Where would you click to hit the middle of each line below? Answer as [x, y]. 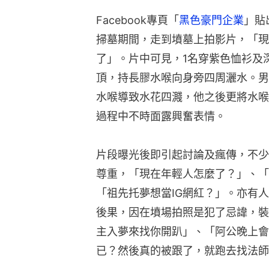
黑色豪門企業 [211, 20]
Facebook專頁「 [138, 20]
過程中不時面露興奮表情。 [161, 116]
